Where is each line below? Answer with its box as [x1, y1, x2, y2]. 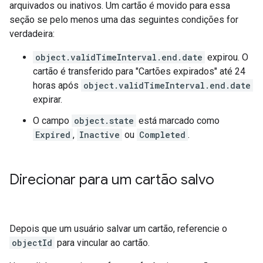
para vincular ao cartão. [55, 237, 150, 248]
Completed [139, 129, 186, 140]
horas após [33, 80, 81, 91]
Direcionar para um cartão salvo [9, 171, 214, 188]
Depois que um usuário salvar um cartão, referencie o [9, 223, 227, 234]
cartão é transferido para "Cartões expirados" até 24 [33, 66, 245, 77]
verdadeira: [9, 28, 55, 39]
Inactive [79, 129, 120, 140]
